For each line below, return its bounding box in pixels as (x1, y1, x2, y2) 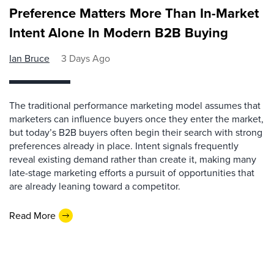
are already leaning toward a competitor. (9, 179, 180, 193)
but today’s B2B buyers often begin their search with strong (9, 125, 262, 139)
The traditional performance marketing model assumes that (9, 98, 261, 113)
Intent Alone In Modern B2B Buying (9, 23, 228, 43)
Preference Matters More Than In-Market (9, 3, 259, 23)
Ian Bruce (9, 51, 50, 65)
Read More (9, 208, 56, 223)
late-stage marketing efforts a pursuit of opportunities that (9, 166, 254, 180)
